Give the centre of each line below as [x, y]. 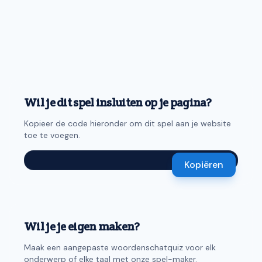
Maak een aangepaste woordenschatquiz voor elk [120, 247]
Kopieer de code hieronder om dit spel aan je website [127, 123]
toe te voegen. [52, 135]
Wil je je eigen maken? [82, 226]
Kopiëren [204, 165]
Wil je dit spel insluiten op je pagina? [118, 102]
